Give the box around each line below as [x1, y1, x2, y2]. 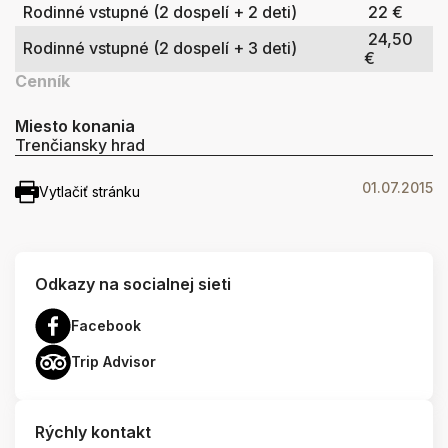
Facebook [71, 316, 141, 334]
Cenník [15, 70, 70, 91]
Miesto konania [15, 115, 135, 136]
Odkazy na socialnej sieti [35, 273, 231, 294]
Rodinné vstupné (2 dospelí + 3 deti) [23, 37, 297, 58]
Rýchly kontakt [35, 421, 151, 442]
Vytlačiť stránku [39, 182, 140, 200]
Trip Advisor [71, 352, 156, 370]
